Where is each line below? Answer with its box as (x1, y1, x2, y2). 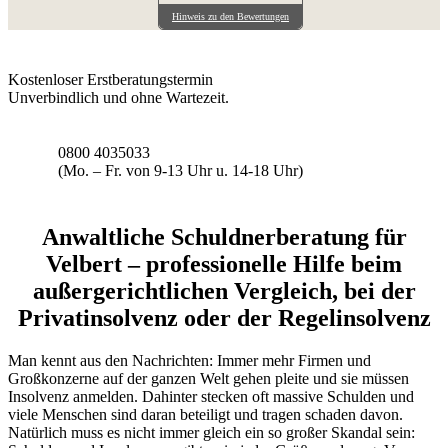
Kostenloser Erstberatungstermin (8, 70, 213, 88)
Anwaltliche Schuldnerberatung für (41, 223, 407, 250)
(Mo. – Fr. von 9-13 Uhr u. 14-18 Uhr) (57, 161, 303, 179)
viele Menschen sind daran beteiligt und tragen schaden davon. (8, 405, 403, 423)
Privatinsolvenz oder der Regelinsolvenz (17, 304, 431, 331)
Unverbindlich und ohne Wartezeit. (8, 88, 229, 106)
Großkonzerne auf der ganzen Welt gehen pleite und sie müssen (8, 369, 409, 387)
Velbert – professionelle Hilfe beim (46, 250, 402, 277)
